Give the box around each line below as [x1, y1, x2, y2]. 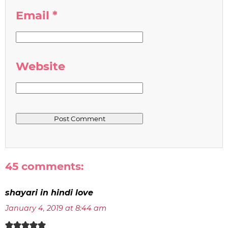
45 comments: [5, 160, 83, 173]
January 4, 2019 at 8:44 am [5, 204, 106, 213]
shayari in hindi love [5, 188, 93, 198]
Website [16, 59, 65, 73]
